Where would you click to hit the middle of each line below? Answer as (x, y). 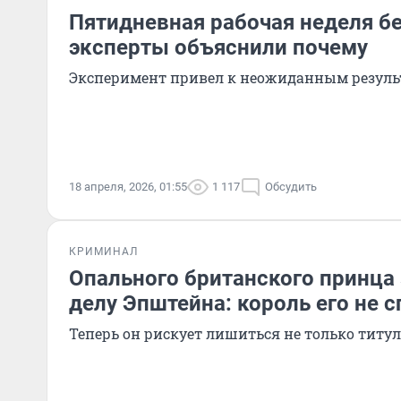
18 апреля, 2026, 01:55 (128, 187)
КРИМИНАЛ (103, 252)
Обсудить (291, 187)
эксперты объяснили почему (218, 47)
